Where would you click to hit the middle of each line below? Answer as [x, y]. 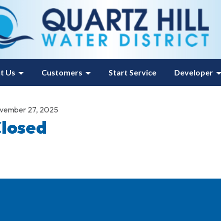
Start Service [132, 72]
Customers [62, 72]
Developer [193, 72]
